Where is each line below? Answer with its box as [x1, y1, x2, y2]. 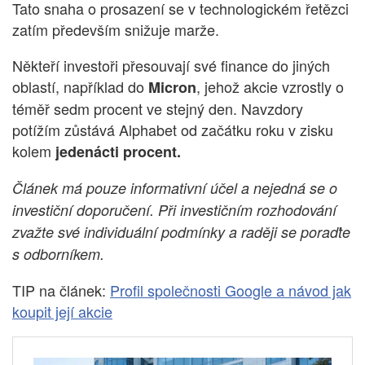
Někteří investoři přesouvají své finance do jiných [12, 54, 330, 76]
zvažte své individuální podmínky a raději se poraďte [12, 221, 350, 242]
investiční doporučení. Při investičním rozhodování [12, 199, 336, 220]
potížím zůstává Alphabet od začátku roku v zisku [12, 118, 333, 140]
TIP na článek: [12, 279, 110, 301]
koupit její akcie [12, 300, 112, 322]
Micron [148, 76, 196, 98]
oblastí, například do [12, 75, 148, 97]
